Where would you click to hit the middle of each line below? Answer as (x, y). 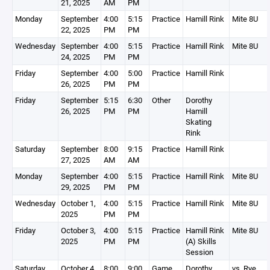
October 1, (78, 203)
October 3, (78, 230)
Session (199, 252)
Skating (199, 122)
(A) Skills (201, 241)
